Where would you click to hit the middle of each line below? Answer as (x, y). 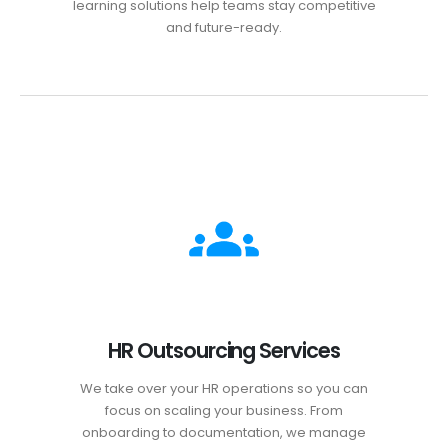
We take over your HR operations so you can (224, 389)
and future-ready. (224, 27)
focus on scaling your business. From (224, 411)
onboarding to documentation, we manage (224, 433)
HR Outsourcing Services (224, 351)
